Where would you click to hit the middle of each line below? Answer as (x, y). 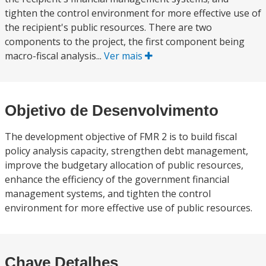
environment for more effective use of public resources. (129, 208)
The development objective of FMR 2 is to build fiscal (121, 137)
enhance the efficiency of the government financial (117, 179)
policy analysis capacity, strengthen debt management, (126, 151)
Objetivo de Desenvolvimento (112, 110)
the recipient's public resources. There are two (108, 27)
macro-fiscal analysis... (54, 56)
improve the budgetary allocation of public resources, (124, 165)
